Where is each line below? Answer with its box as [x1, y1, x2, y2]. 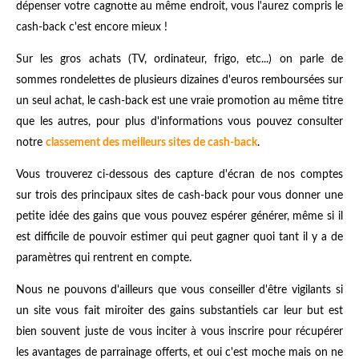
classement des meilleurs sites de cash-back [46, 137, 257, 149]
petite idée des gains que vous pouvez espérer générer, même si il [16, 211, 343, 223]
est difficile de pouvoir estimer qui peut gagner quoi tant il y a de [16, 232, 343, 244]
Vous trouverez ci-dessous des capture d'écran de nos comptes [16, 169, 343, 181]
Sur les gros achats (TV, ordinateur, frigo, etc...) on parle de [16, 54, 343, 66]
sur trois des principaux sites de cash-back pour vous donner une [16, 190, 343, 202]
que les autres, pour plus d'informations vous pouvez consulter [16, 116, 343, 128]
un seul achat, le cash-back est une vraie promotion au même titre [16, 95, 343, 107]
